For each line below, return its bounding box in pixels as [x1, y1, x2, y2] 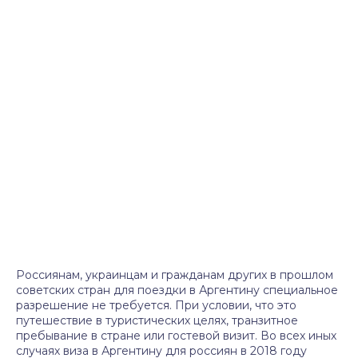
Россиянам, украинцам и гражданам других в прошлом [16, 268, 333, 282]
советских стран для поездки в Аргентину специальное [16, 283, 338, 297]
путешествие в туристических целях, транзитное [16, 313, 298, 328]
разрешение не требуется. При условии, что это [16, 298, 296, 312]
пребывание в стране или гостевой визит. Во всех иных [16, 328, 336, 343]
